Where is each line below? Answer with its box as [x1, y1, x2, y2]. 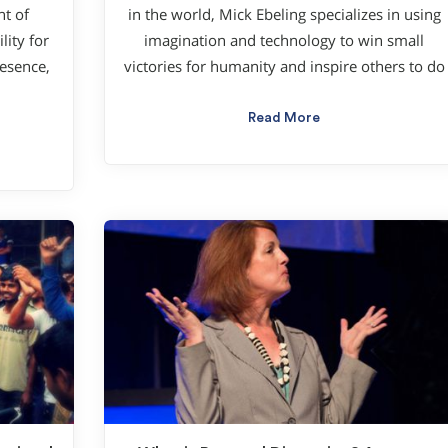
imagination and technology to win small [144, 31, 424, 51]
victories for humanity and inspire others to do [123, 57, 445, 77]
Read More [248, 111, 320, 126]
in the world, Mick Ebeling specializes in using [127, 5, 441, 25]
